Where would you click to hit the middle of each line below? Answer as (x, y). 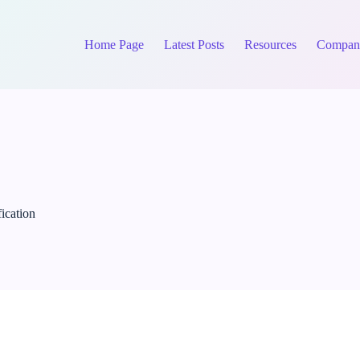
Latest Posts (194, 44)
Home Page (115, 44)
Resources (271, 44)
